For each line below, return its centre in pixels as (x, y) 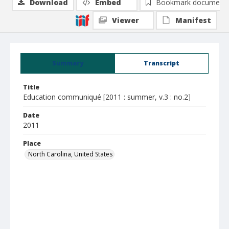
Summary (68, 63)
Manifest (193, 20)
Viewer (125, 20)
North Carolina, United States (70, 154)
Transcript (162, 63)
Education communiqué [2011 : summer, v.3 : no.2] (107, 97)
